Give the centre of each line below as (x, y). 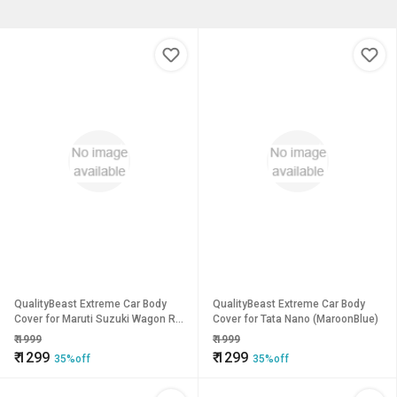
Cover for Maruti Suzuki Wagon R (95, 319)
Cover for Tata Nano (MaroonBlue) (296, 319)
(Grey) (29, 334)
